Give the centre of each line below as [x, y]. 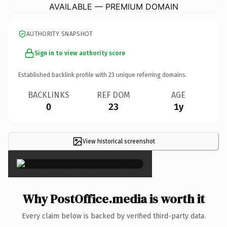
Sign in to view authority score [80, 53]
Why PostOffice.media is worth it [113, 199]
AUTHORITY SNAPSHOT [60, 34]
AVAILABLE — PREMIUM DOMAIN [113, 6]
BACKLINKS [49, 95]
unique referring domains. [151, 75]
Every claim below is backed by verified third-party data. [113, 216]
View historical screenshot [119, 141]
